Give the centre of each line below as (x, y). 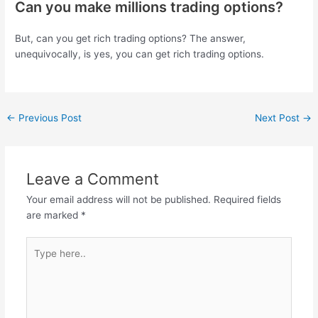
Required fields (247, 199)
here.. (38, 260)
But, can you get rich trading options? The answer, (131, 39)
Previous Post (49, 118)
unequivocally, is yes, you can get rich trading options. (140, 54)
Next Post (278, 118)
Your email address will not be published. (118, 199)
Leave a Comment (92, 179)
